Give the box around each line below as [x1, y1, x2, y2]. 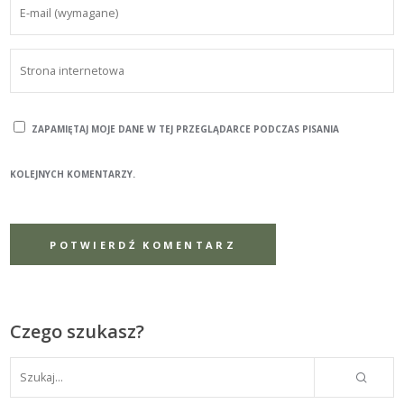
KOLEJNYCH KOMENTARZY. [10, 168, 136, 181]
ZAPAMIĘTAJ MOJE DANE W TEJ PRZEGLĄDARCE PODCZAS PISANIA [32, 123, 340, 136]
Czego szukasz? [10, 319, 145, 344]
